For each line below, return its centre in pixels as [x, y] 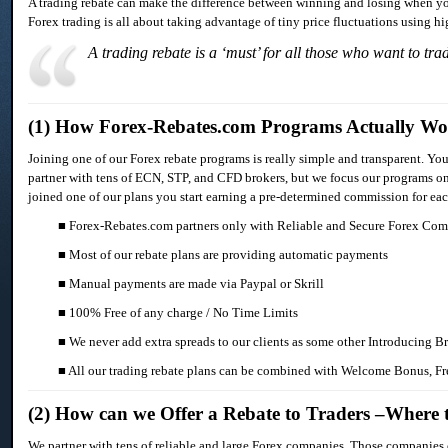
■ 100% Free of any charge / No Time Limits [178, 313]
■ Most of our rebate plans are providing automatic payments [223, 255]
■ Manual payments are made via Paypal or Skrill [191, 284]
